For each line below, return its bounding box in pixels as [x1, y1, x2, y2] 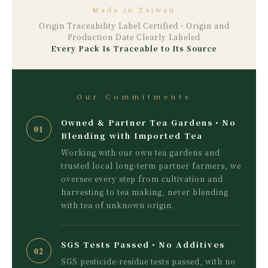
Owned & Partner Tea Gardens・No [61, 117, 236, 129]
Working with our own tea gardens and [61, 147, 220, 158]
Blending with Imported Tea [61, 130, 203, 142]
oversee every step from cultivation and [61, 173, 223, 184]
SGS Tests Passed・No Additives [61, 239, 225, 251]
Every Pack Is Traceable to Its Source [51, 43, 217, 54]
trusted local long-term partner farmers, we [61, 160, 241, 171]
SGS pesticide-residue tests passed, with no [61, 256, 236, 267]
